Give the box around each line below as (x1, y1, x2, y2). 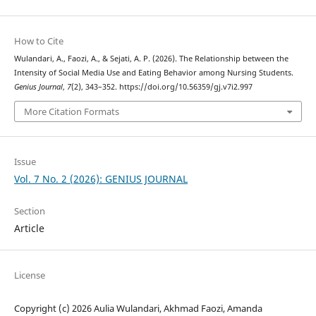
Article (13, 221, 44, 236)
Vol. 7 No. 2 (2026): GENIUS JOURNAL (13, 172, 188, 186)
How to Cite (13, 34, 63, 47)
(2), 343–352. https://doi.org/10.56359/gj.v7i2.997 (71, 81, 253, 92)
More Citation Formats (23, 105, 119, 119)
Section (13, 205, 45, 218)
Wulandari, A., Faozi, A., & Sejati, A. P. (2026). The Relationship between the (13, 53, 288, 63)
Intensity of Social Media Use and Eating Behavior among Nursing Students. (13, 67, 293, 78)
